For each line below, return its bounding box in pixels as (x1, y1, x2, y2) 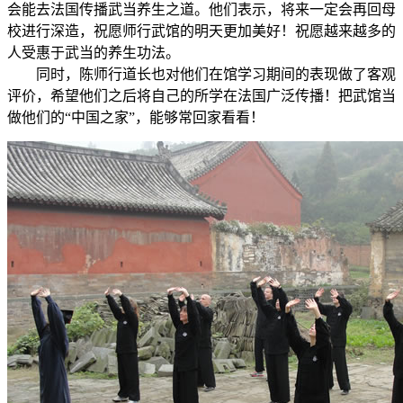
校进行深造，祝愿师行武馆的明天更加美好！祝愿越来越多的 (7, 22, 396, 39)
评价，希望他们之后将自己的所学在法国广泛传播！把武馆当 (7, 87, 396, 103)
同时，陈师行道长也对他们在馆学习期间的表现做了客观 (7, 66, 396, 82)
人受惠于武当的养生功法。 (7, 44, 180, 60)
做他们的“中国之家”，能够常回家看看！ (7, 109, 264, 125)
